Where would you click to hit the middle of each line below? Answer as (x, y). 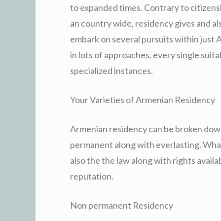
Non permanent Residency (122, 205)
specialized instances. (111, 70)
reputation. (92, 176)
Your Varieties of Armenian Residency (143, 99)
